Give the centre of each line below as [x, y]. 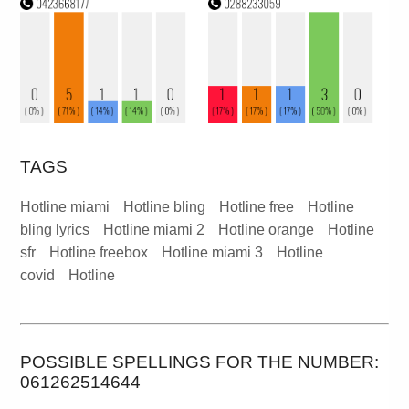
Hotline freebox [99, 253]
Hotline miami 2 [154, 230]
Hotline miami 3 [213, 253]
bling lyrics [55, 230]
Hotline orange [267, 230]
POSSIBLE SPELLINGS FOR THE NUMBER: [200, 362]
